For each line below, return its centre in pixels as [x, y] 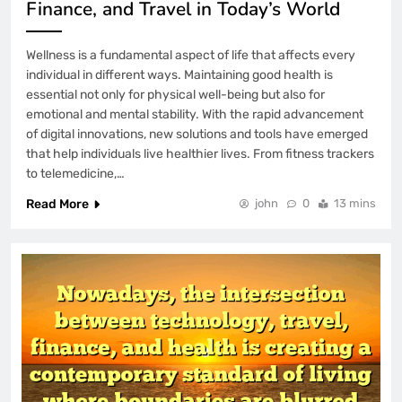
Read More [57, 204]
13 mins [355, 203]
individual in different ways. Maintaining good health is [179, 74]
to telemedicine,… [75, 173]
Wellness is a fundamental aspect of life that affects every [191, 55]
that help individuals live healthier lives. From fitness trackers [200, 153]
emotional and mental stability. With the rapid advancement [195, 114]
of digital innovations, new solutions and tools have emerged [197, 134]
